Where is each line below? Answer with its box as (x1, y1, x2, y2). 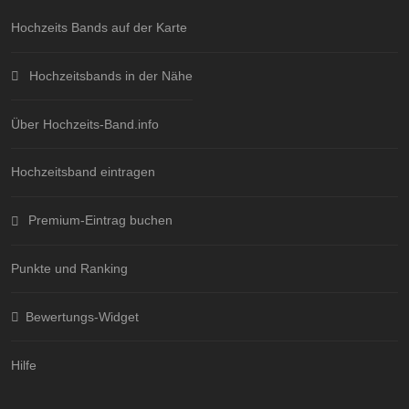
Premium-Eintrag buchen (27, 213, 173, 228)
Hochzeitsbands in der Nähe (28, 68, 193, 83)
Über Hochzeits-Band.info (11, 116, 159, 131)
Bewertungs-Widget (25, 309, 139, 324)
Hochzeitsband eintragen (11, 164, 155, 180)
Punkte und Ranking (11, 261, 128, 277)
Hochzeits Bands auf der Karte (11, 20, 187, 36)
